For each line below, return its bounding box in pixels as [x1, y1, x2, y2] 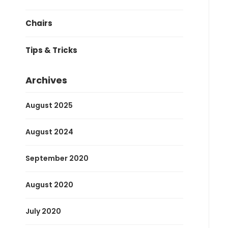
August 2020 [25, 179, 73, 190]
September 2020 [25, 153, 89, 163]
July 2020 [25, 206, 61, 216]
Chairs [25, 17, 52, 28]
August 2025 [25, 100, 73, 110]
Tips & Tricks [25, 44, 77, 55]
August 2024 [25, 126, 73, 137]
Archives [25, 73, 67, 87]
